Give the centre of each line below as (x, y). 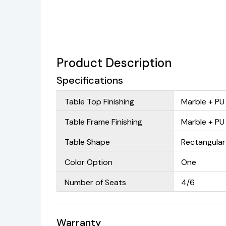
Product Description (114, 63)
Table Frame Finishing (104, 122)
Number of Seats (96, 182)
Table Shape (88, 142)
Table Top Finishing (100, 101)
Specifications (90, 80)
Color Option (89, 162)
